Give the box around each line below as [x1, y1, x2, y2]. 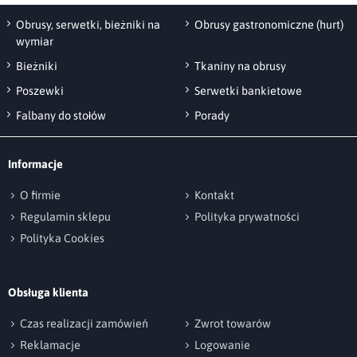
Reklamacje [20, 339, 80, 352]
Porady [194, 109, 229, 123]
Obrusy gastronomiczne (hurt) [194, 18, 343, 32]
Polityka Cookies [20, 232, 104, 245]
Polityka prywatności [194, 210, 300, 224]
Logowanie [194, 339, 250, 352]
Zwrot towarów [194, 317, 271, 331]
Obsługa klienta [8, 286, 88, 300]
